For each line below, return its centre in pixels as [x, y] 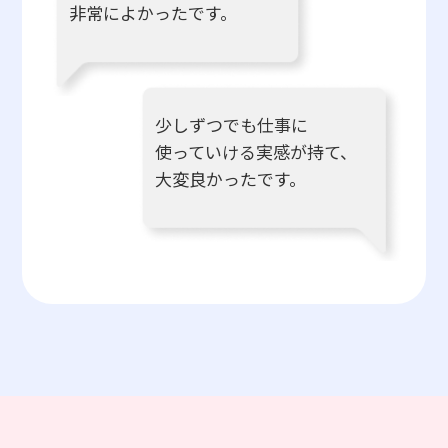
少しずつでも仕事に [232, 124]
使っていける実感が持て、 [256, 151]
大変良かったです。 [231, 178]
